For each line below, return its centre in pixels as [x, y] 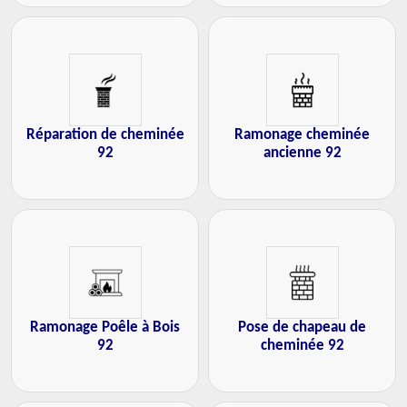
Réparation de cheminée [105, 135]
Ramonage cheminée [302, 135]
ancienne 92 [302, 153]
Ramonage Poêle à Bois [105, 328]
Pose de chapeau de [302, 328]
